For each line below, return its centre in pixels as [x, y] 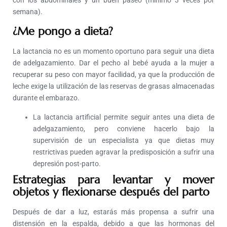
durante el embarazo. [46, 98]
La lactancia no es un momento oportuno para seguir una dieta [113, 51]
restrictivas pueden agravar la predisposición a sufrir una [124, 152]
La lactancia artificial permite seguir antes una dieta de [124, 117]
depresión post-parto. [67, 163]
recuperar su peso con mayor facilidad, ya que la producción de [113, 74]
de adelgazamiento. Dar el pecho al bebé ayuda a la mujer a [113, 63]
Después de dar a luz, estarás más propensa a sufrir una [113, 212]
